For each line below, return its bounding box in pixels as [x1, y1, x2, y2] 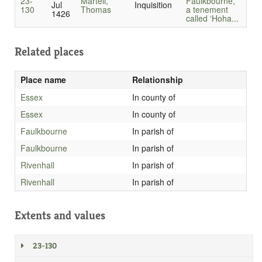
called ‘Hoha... [185, 12, 239, 25]
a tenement [185, 4, 228, 16]
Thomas [80, 4, 111, 16]
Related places [15, 44, 84, 60]
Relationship [132, 74, 183, 86]
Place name [20, 74, 66, 86]
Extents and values [15, 208, 105, 223]
